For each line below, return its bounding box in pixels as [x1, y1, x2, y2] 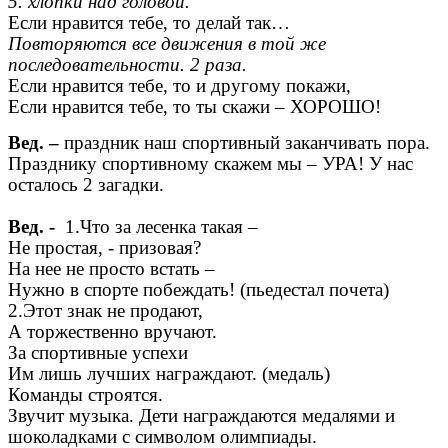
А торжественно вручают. [8, 321, 217, 343]
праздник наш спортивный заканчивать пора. [59, 132, 430, 154]
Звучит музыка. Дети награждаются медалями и [8, 405, 395, 427]
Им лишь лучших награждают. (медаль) [8, 363, 330, 385]
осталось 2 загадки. [8, 174, 164, 196]
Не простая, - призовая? [8, 237, 201, 259]
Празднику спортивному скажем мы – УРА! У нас [8, 153, 413, 175]
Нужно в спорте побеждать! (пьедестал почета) [8, 279, 389, 301]
